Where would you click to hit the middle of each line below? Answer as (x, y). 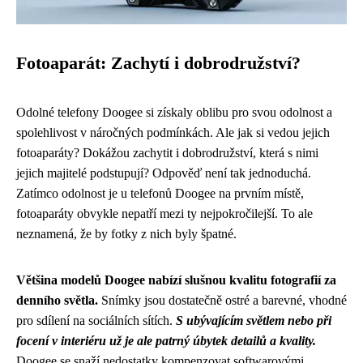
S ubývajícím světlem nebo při (254, 320)
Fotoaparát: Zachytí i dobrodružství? (158, 63)
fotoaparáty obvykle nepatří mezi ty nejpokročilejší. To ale (164, 214)
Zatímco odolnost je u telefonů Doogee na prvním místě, (160, 193)
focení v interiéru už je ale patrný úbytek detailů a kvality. (166, 341)
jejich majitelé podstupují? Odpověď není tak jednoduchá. (164, 173)
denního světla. (57, 300)
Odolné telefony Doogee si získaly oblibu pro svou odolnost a (174, 112)
